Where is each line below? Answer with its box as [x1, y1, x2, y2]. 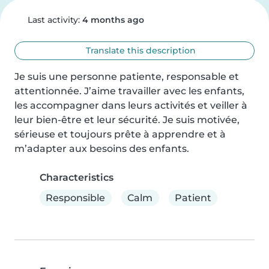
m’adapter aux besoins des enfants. [14, 143, 189, 154]
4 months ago [82, 14, 144, 25]
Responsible [46, 192, 106, 204]
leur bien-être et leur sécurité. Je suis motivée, [14, 114, 240, 125]
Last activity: [25, 14, 82, 25]
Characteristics [40, 172, 113, 183]
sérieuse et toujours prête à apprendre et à [14, 128, 226, 140]
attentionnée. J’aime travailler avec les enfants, [14, 85, 244, 97]
